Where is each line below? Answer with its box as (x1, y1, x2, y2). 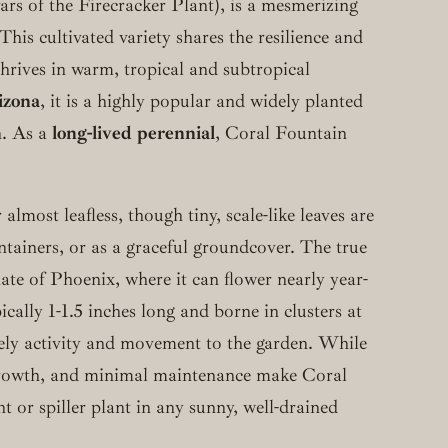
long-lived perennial (52, 120, 215, 145)
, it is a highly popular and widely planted (40, 88, 363, 113)
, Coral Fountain (215, 120, 347, 145)
